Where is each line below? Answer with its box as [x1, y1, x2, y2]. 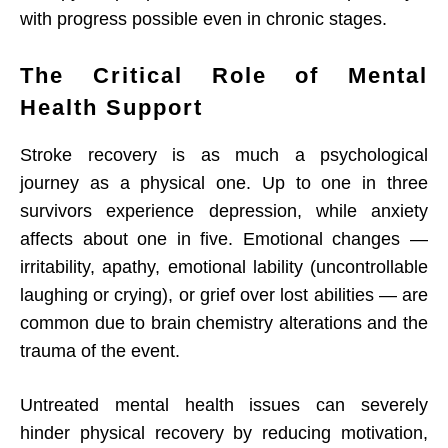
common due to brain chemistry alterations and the [20, 313, 428, 334]
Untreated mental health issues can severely [20, 395, 428, 416]
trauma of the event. [20, 341, 180, 362]
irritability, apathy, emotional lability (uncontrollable [20, 257, 428, 278]
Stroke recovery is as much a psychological [20, 145, 428, 166]
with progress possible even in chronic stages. [20, 9, 387, 30]
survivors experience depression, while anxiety [20, 201, 428, 222]
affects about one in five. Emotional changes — [20, 229, 428, 250]
